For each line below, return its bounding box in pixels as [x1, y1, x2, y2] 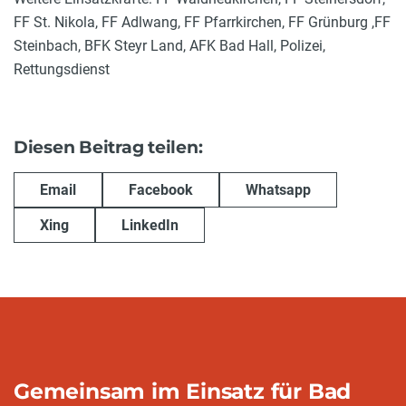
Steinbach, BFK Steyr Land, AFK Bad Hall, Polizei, [14, 36, 325, 54]
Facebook [129, 180, 193, 198]
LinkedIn [121, 216, 179, 234]
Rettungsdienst [14, 60, 110, 78]
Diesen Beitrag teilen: [14, 136, 203, 158]
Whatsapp [246, 180, 311, 198]
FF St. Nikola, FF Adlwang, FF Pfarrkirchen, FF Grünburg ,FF [14, 13, 391, 31]
